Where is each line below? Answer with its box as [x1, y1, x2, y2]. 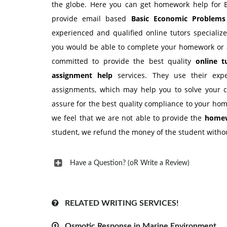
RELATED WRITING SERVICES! [59, 199, 179, 207]
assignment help [52, 70, 113, 80]
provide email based [52, 14, 131, 23]
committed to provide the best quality [52, 56, 196, 66]
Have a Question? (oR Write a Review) [70, 160, 190, 167]
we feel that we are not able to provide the [52, 113, 205, 123]
